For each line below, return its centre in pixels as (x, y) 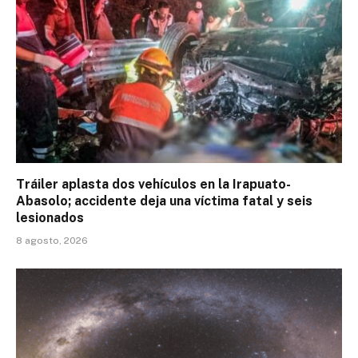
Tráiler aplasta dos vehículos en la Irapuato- (153, 184)
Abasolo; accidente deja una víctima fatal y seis (164, 201)
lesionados (50, 217)
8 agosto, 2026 (52, 240)
